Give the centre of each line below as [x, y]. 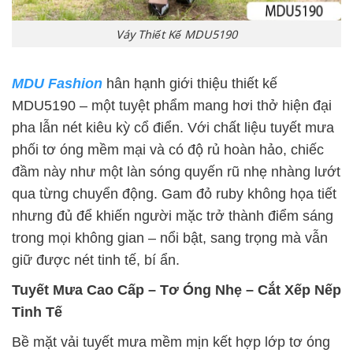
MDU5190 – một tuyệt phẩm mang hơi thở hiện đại [172, 106]
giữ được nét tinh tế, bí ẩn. [96, 260]
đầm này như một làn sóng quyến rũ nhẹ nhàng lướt [176, 172]
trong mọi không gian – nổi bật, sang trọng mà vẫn [170, 238]
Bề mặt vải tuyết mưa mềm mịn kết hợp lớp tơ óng [171, 342]
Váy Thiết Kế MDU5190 [176, 33]
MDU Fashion [57, 84]
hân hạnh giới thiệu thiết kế [190, 84]
